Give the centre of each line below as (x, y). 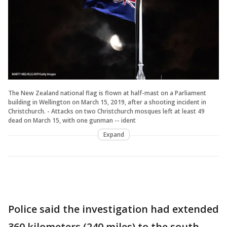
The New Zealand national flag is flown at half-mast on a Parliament (107, 93)
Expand (113, 134)
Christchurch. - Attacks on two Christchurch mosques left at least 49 (106, 111)
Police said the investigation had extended (113, 209)
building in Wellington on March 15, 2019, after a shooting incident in (107, 102)
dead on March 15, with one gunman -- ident (72, 120)
